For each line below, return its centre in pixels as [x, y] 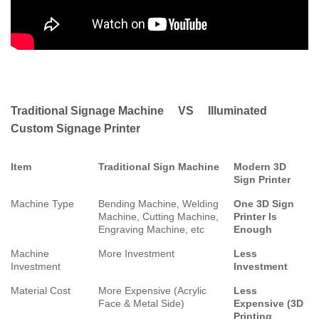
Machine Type [42, 204]
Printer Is [255, 217]
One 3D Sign [264, 204]
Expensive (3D [268, 304]
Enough [253, 230]
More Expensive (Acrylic [152, 291]
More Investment [136, 254]
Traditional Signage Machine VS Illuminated [139, 111]
